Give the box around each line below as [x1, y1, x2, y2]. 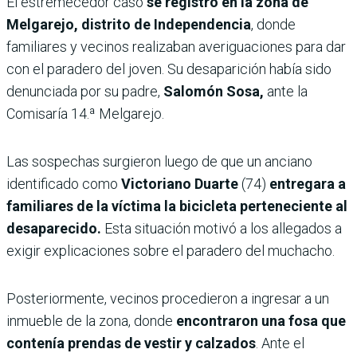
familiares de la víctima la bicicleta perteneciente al [6, 197, 347, 214]
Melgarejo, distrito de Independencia [6, 15, 251, 33]
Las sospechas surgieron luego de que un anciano [6, 152, 312, 170]
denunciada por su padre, [6, 82, 160, 100]
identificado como [6, 175, 121, 192]
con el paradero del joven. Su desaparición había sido [6, 60, 331, 77]
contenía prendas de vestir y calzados [6, 334, 256, 351]
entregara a [269, 175, 346, 192]
